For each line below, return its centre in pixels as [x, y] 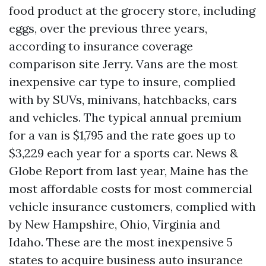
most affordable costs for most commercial [131, 189]
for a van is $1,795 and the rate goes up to [122, 135]
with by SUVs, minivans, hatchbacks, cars [123, 99]
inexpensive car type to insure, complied [122, 82]
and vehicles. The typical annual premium [125, 117]
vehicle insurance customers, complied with [132, 206]
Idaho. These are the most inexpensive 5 [121, 242]
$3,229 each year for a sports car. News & [123, 153]
